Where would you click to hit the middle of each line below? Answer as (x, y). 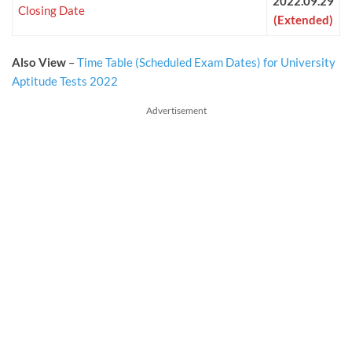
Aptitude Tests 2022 (65, 81)
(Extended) (303, 20)
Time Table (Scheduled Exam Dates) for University (206, 62)
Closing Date (51, 11)
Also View (40, 62)
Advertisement (176, 111)
